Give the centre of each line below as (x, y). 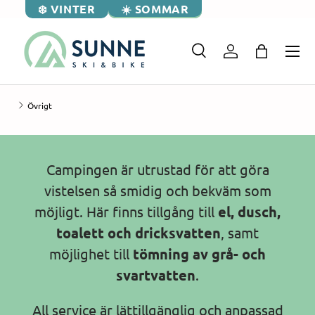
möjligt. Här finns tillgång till (126, 211)
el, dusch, (249, 211)
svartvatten (156, 275)
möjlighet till (91, 253)
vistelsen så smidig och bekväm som (157, 190)
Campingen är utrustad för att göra (157, 169)
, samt (240, 232)
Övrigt (39, 105)
